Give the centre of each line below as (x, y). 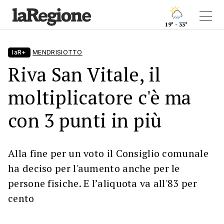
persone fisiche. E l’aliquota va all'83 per (102, 183)
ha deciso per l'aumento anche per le (94, 168)
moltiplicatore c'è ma (100, 97)
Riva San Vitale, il (84, 74)
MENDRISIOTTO (57, 52)
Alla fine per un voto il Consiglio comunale (108, 153)
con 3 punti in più (85, 120)
